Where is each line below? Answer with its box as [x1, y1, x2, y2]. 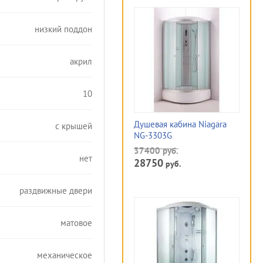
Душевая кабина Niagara [134, 119, 227, 130]
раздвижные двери [19, 184, 92, 196]
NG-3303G [134, 130, 172, 141]
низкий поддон [35, 23, 92, 35]
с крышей [55, 120, 92, 131]
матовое [60, 217, 92, 228]
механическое [37, 249, 92, 261]
